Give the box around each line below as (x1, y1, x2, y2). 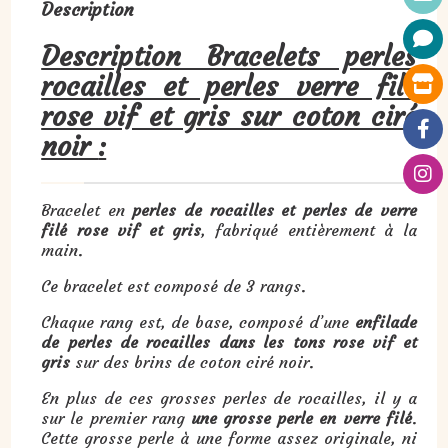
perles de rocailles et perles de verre (132, 199, 417, 220)
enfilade (354, 311, 417, 332)
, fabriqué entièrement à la (201, 219, 417, 240)
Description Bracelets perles (41, 38, 417, 74)
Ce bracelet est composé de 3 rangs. (41, 275, 307, 296)
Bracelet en (41, 199, 133, 220)
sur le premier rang (41, 407, 191, 428)
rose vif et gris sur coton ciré (41, 98, 417, 134)
